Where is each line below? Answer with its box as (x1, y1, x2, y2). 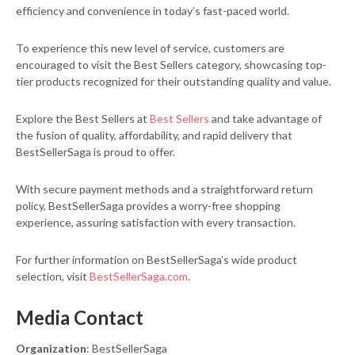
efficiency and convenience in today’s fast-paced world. (16, 3, 289, 17)
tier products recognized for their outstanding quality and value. (16, 74, 331, 88)
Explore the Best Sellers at (16, 111, 147, 125)
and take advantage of (209, 111, 322, 125)
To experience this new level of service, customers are (16, 40, 284, 55)
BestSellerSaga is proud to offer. (16, 144, 175, 158)
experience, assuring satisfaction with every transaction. (16, 215, 296, 229)
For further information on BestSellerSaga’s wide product (16, 252, 297, 266)
